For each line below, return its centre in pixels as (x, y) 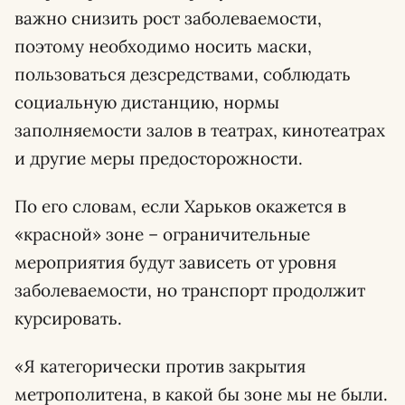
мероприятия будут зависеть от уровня (175, 262)
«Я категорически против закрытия (160, 366)
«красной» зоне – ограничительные (162, 234)
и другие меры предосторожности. (159, 158)
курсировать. (68, 318)
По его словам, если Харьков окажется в (180, 206)
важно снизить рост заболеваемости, (168, 18)
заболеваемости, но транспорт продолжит (190, 290)
